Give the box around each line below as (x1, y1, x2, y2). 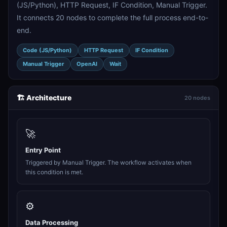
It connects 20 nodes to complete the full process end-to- (17, 13, 208, 22)
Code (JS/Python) (23, 47, 72, 54)
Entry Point (25, 146, 61, 154)
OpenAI (77, 60, 97, 67)
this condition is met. (25, 168, 83, 176)
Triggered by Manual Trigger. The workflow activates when (25, 159, 192, 166)
